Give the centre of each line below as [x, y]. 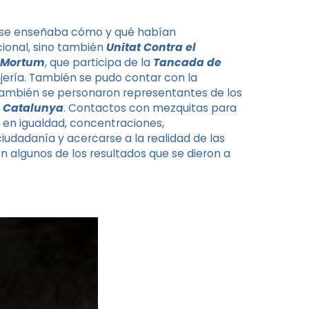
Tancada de [187, 62]
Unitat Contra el [151, 47]
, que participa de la [99, 62]
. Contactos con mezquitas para [150, 108]
